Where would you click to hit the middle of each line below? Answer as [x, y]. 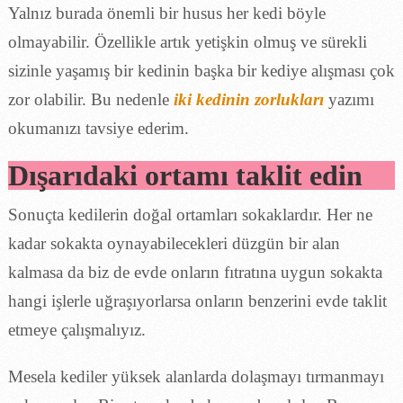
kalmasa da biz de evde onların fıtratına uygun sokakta [195, 272]
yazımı [351, 99]
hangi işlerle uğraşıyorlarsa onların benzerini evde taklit [197, 300]
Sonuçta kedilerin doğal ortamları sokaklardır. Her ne [190, 214]
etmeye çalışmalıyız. [76, 329]
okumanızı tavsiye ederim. [98, 128]
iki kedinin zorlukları [248, 99]
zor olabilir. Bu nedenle [90, 99]
